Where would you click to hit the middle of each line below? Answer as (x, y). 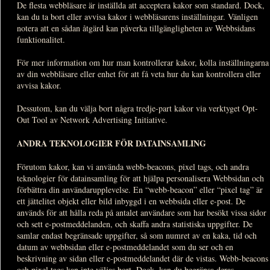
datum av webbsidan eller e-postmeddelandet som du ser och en (125, 246)
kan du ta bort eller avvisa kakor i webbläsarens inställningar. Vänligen (137, 16)
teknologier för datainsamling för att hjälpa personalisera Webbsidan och (140, 178)
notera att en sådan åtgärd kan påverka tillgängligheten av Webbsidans (136, 28)
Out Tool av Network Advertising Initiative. (92, 119)
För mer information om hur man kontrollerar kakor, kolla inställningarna (143, 62)
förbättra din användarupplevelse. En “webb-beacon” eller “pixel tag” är (140, 189)
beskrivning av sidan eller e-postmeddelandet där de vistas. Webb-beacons (143, 258)
